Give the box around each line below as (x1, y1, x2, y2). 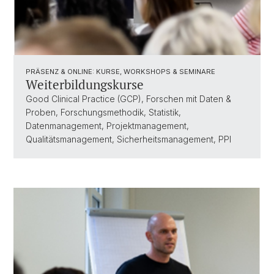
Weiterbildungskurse (26, 76, 144, 93)
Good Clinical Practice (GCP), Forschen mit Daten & (26, 94, 231, 104)
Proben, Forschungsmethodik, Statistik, (26, 107, 181, 117)
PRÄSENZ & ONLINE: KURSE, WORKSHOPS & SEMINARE (26, 67, 215, 76)
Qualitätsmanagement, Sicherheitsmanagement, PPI (26, 134, 231, 144)
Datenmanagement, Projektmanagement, (26, 120, 189, 131)
